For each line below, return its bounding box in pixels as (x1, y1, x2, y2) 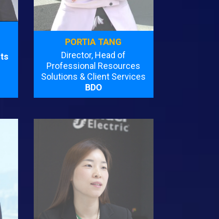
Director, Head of (61, 50, 126, 61)
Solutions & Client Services (41, 71, 146, 82)
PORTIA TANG (65, 37, 122, 47)
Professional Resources (46, 61, 141, 71)
